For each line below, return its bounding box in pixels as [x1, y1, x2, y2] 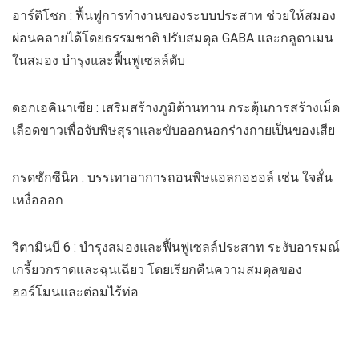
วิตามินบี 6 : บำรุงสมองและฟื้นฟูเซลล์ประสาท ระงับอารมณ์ [12, 240, 340, 256]
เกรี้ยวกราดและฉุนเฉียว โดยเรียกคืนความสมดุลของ [12, 262, 302, 278]
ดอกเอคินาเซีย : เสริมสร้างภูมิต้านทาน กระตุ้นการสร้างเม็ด [12, 100, 340, 116]
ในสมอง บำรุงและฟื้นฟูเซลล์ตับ [12, 53, 185, 69]
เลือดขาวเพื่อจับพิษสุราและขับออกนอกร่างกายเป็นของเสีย [12, 123, 335, 139]
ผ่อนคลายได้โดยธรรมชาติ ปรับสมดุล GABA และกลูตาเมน [12, 30, 333, 46]
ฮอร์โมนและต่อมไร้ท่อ [12, 284, 139, 301]
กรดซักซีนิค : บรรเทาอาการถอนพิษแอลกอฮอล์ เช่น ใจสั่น [12, 170, 333, 186]
